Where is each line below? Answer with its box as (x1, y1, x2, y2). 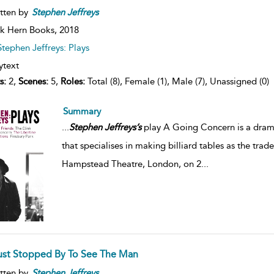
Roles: (60, 76, 85, 87)
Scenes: (18, 76, 48, 87)
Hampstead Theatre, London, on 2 (61, 158, 201, 170)
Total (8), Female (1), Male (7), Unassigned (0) (84, 76, 269, 87)
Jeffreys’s (104, 122, 141, 133)
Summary (62, 106, 101, 117)
